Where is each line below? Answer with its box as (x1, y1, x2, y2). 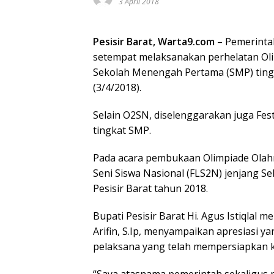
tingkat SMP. (93, 124, 151, 137)
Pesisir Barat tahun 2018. (93, 182, 208, 195)
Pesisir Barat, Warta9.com (93, 35, 215, 48)
